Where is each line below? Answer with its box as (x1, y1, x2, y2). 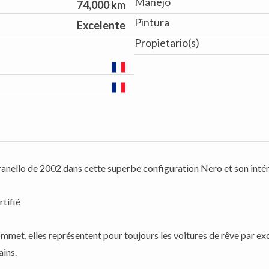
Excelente (76, 19, 125, 32)
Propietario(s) (134, 36, 199, 49)
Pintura (134, 16, 169, 29)
